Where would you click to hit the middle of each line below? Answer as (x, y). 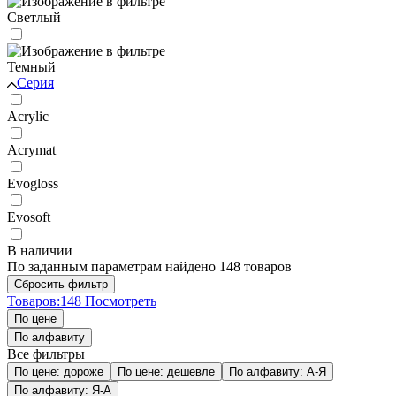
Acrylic (28, 116)
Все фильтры (46, 354)
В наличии (40, 250)
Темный (31, 66)
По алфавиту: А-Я (278, 371)
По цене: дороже (59, 371)
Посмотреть (119, 301)
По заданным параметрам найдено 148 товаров (149, 266)
